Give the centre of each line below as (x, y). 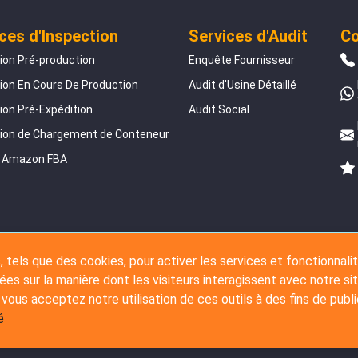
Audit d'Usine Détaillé (243, 84)
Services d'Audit (248, 36)
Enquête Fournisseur (242, 60)
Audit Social (219, 109)
